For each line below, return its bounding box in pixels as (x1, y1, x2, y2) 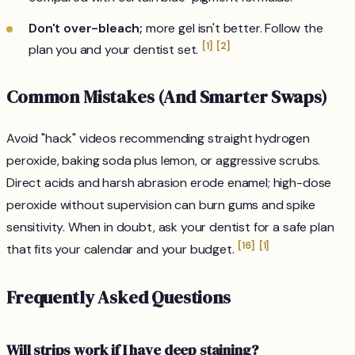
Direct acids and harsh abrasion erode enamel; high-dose (6, 174, 332, 192)
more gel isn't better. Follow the (143, 20, 323, 37)
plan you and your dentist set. (29, 41, 202, 59)
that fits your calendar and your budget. (6, 241, 238, 258)
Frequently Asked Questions (6, 285, 231, 311)
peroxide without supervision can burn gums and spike (6, 197, 315, 214)
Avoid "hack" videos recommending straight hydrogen (6, 130, 310, 147)
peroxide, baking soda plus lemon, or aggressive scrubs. (6, 152, 321, 170)
